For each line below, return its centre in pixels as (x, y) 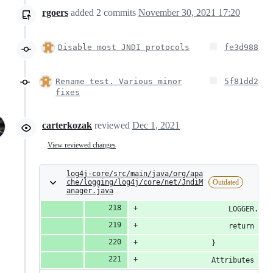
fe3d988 (241, 47)
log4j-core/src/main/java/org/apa (135, 174)
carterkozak (67, 125)
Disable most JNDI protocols (124, 47)
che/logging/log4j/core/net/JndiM (135, 182)
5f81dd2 (241, 81)
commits (120, 12)
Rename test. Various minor (119, 81)
